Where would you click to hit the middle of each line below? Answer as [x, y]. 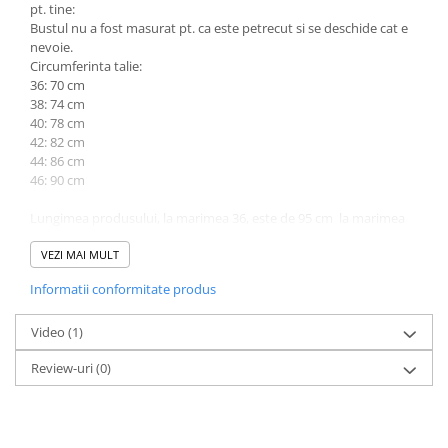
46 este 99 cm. [71, 236]
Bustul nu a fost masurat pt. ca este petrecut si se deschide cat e [219, 27]
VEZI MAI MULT [80, 254]
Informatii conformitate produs [123, 288]
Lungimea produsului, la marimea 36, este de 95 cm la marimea [217, 217]
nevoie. [51, 46]
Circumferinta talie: [86, 65]
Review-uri [63, 367]
